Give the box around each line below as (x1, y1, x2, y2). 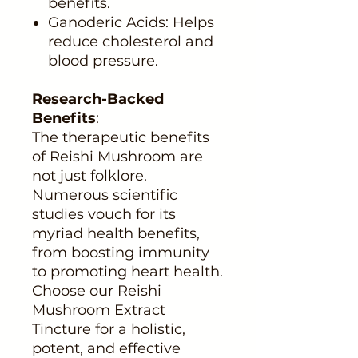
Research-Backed (32, 89, 164, 108)
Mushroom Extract (32, 300, 165, 319)
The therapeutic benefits (32, 128, 209, 146)
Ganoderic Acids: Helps (48, 13, 214, 31)
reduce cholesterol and (48, 32, 213, 50)
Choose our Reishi (32, 281, 161, 300)
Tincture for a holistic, (32, 320, 185, 338)
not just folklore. (32, 166, 147, 185)
